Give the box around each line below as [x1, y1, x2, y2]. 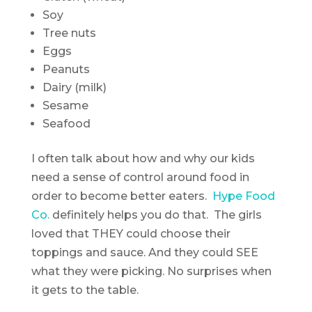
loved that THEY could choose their [31, 226, 231, 240]
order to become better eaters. [31, 189, 212, 203]
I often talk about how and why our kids [31, 151, 255, 165]
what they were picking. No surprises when [31, 264, 272, 278]
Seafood [42, 116, 91, 130]
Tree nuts [42, 26, 96, 40]
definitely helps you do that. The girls [49, 208, 262, 221]
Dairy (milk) [42, 80, 107, 94]
